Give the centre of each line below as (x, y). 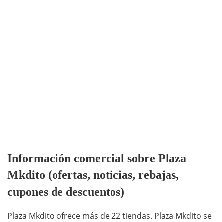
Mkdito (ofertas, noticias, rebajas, (93, 175)
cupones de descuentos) (66, 192)
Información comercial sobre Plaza (97, 158)
